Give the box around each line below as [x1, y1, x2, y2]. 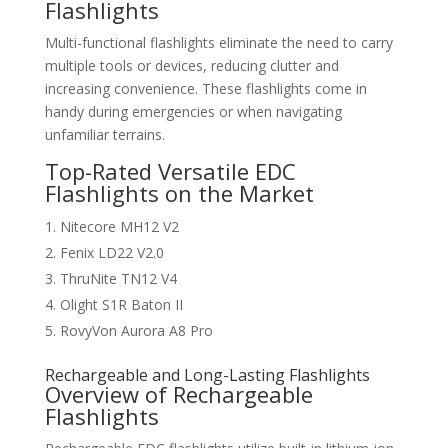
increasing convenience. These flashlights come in [44, 79, 367, 98]
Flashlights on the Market [44, 178, 314, 208]
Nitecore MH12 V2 [59, 217, 179, 236]
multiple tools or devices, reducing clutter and [44, 56, 339, 75]
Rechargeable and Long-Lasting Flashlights [44, 364, 370, 386]
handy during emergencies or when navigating [44, 102, 342, 121]
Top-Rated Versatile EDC [44, 156, 296, 186]
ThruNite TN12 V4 [59, 269, 177, 288]
